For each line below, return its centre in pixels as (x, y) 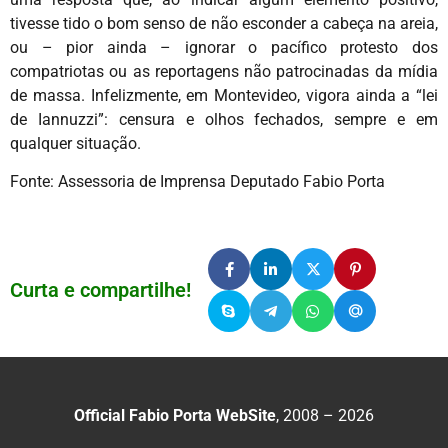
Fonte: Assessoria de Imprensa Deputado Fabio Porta (197, 181)
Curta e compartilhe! (100, 290)
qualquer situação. (75, 143)
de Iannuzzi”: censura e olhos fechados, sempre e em (224, 119)
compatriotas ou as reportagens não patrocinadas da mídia (224, 71)
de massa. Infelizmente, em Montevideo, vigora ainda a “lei (224, 95)
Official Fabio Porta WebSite (175, 416)
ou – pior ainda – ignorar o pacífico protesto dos (224, 47)
